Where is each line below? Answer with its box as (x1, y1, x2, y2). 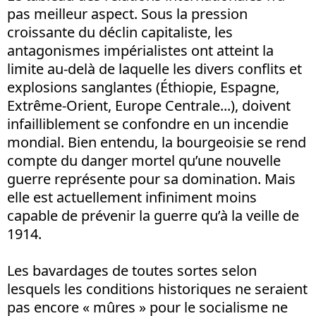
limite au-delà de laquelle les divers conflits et (7, 59, 302, 78)
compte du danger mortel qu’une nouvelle (7, 150, 281, 170)
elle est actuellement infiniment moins (7, 187, 257, 207)
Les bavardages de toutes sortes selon (7, 260, 257, 280)
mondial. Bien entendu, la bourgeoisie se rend (7, 132, 306, 152)
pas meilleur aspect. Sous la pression (7, 4, 248, 23)
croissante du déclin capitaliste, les (7, 22, 233, 42)
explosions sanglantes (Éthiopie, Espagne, (7, 77, 279, 97)
